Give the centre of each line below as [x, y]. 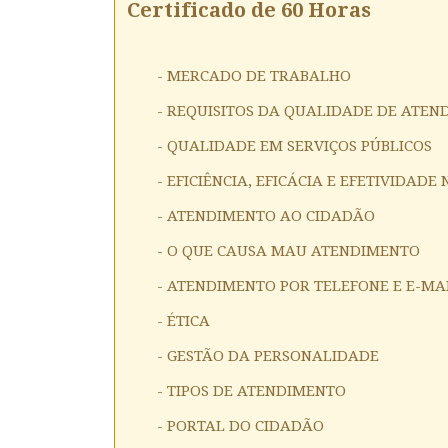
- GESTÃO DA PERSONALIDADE [268, 355]
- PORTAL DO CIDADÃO [240, 425]
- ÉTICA [183, 320]
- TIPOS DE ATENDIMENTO [251, 390]
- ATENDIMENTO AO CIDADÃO [266, 215]
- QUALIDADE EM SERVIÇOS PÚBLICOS [294, 145]
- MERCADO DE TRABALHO [254, 75]
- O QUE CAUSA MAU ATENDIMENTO [288, 250]
